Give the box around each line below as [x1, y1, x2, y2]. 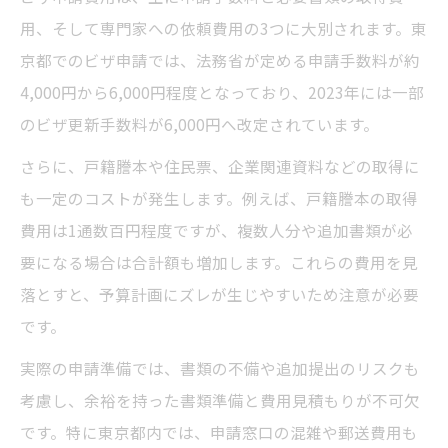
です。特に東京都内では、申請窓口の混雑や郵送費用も [20, 421, 418, 444]
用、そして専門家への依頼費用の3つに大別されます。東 [20, 17, 427, 40]
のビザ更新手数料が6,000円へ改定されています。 [20, 113, 379, 136]
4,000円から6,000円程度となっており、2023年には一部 [20, 81, 424, 104]
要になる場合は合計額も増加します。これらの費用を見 [20, 251, 418, 274]
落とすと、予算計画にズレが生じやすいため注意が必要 [20, 283, 419, 306]
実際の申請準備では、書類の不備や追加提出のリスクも [20, 357, 420, 380]
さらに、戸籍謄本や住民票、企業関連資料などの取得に [20, 155, 420, 178]
